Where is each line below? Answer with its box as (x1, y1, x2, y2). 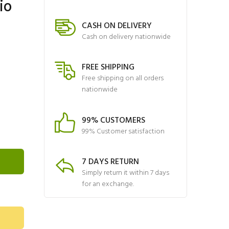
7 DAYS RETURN (82, 155, 139, 169)
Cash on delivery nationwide (82, 31, 171, 43)
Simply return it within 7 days (82, 167, 169, 179)
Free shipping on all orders (82, 73, 164, 84)
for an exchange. (82, 178, 134, 190)
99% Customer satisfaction (82, 125, 165, 138)
